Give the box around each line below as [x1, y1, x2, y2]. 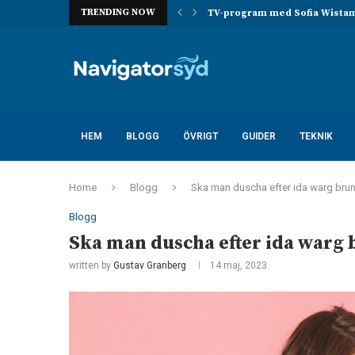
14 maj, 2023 [210, 260, 267, 271]
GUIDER [242, 131, 276, 142]
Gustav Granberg [113, 260, 186, 271]
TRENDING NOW [81, 6, 155, 18]
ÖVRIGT [183, 131, 218, 142]
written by [69, 260, 113, 271]
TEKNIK [300, 131, 333, 142]
